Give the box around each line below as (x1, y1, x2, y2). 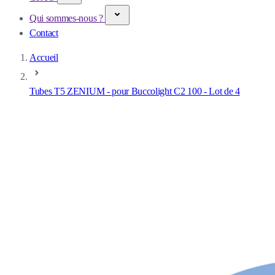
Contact (29, 28, 58, 38)
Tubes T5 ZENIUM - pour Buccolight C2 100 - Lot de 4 (29, 86, 240, 96)
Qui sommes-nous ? (29, 13, 106, 23)
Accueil (29, 52, 58, 63)
